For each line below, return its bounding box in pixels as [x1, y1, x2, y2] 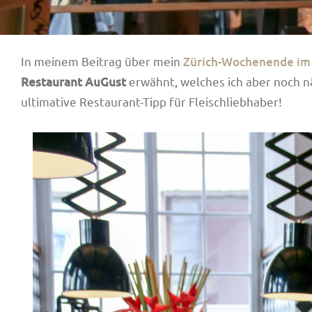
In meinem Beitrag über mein [21, 54, 183, 68]
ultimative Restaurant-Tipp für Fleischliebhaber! [21, 94, 282, 109]
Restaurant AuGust [21, 74, 126, 90]
